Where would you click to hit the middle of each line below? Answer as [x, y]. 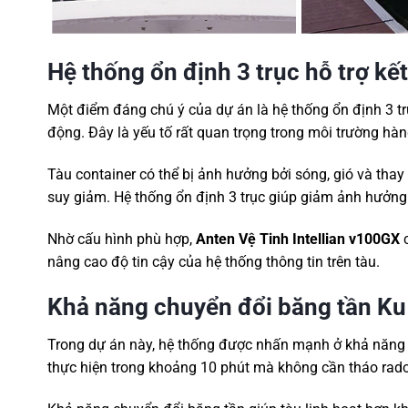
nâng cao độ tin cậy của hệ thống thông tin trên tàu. [214, 261]
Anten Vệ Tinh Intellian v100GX [298, 239]
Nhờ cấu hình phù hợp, [122, 239]
